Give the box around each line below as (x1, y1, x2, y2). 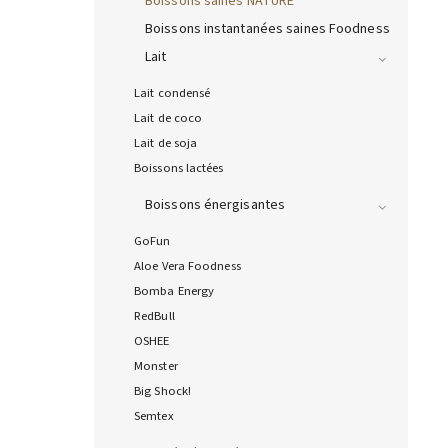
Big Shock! (134, 382, 191, 401)
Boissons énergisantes (145, 195, 286, 216)
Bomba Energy (134, 282, 215, 301)
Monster (134, 357, 178, 376)
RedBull (134, 307, 175, 326)
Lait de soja (134, 134, 198, 153)
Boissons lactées (134, 159, 224, 178)
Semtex (134, 407, 174, 426)
